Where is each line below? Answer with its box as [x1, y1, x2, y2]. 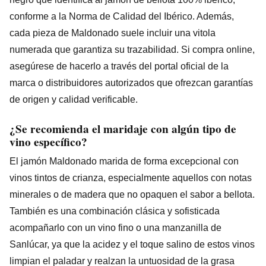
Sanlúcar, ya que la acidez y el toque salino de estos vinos [9, 239, 255, 249]
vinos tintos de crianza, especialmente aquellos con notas [9, 172, 252, 183]
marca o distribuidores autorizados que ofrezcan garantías [9, 77, 253, 88]
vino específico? [9, 133, 87, 150]
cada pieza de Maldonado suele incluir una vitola [9, 27, 216, 38]
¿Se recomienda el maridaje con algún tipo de [9, 120, 236, 137]
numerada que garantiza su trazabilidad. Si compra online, [9, 44, 255, 55]
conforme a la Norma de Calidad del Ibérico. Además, [9, 11, 234, 21]
